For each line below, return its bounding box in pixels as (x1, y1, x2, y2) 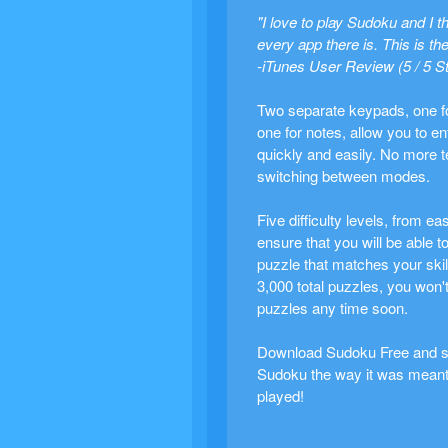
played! (257, 385, 304, 406)
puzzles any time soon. (257, 297, 408, 318)
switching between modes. (257, 165, 430, 186)
